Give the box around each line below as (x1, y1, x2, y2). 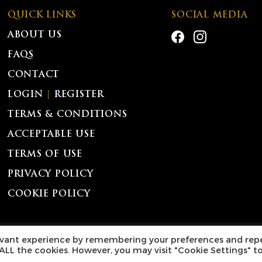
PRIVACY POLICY (7, 170, 94, 179)
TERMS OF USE (7, 150, 82, 159)
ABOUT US (7, 30, 62, 40)
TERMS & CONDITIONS (7, 110, 127, 119)
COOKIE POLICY (7, 189, 91, 199)
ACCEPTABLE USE (7, 130, 95, 139)
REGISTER (54, 90, 104, 99)
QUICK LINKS (7, 11, 77, 20)
